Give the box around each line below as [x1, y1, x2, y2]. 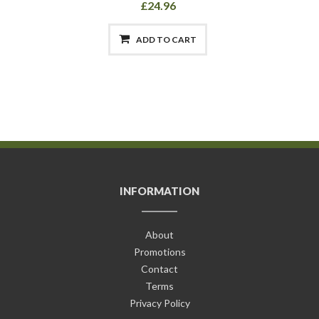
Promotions [133, 246, 186, 258]
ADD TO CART [135, 34, 197, 46]
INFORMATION [120, 184, 199, 198]
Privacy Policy [129, 297, 190, 310]
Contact [141, 263, 178, 276]
